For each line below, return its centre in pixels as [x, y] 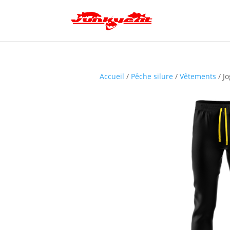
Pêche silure [152, 76]
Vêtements [198, 76]
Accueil [112, 76]
